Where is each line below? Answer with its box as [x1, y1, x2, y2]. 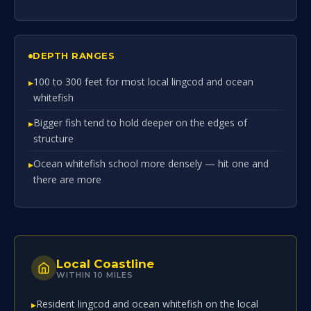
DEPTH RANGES [33, 50, 115, 61]
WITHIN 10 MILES [56, 269, 133, 280]
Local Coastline [56, 256, 154, 271]
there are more [33, 173, 101, 186]
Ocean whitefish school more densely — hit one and [33, 157, 269, 170]
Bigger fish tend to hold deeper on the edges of [33, 116, 247, 129]
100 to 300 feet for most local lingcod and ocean [33, 75, 253, 88]
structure [33, 132, 74, 145]
